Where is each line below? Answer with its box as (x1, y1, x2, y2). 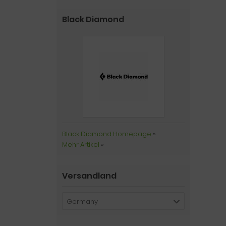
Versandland (62, 170, 117, 182)
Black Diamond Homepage (62, 129, 151, 139)
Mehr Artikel (62, 140, 99, 149)
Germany (67, 197, 98, 206)
